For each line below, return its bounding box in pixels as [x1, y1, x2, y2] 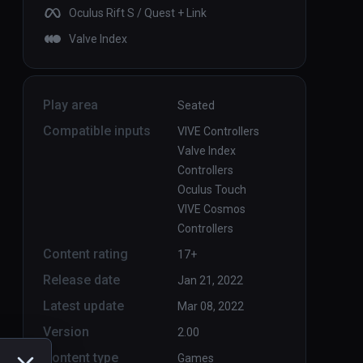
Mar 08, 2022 [177, 300, 244, 314]
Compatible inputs [43, 123, 151, 139]
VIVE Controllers [177, 125, 259, 139]
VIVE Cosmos [177, 203, 246, 216]
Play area [43, 97, 98, 113]
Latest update [43, 298, 124, 314]
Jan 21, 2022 [177, 274, 243, 288]
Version [43, 324, 89, 340]
